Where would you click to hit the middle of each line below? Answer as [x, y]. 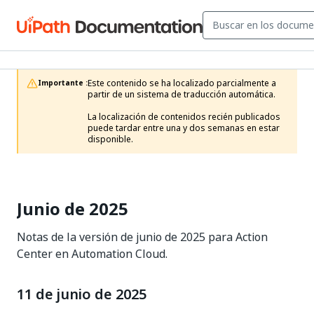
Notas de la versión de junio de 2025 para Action [142, 237]
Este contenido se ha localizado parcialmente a [182, 83]
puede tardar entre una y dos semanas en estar [184, 128]
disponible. [110, 139]
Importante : [63, 83]
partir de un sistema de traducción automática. [182, 95]
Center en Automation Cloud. [92, 254]
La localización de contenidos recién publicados [184, 117]
